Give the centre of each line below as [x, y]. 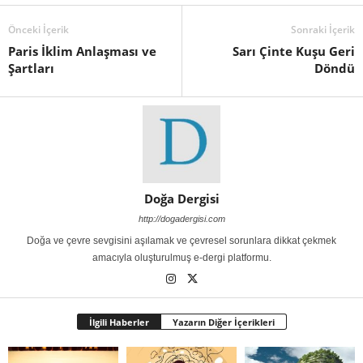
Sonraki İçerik [323, 29]
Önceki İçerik [38, 29]
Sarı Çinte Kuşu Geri [294, 51]
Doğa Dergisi [181, 198]
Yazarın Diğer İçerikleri [223, 322]
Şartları [31, 68]
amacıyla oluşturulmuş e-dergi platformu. [181, 257]
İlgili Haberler [119, 322]
